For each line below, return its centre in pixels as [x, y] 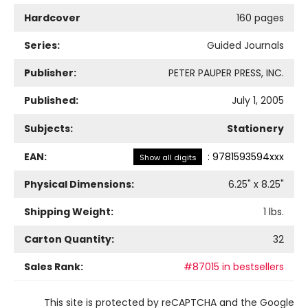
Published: [51, 100]
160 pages [260, 18]
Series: [42, 45]
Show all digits [168, 157]
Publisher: [50, 73]
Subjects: [48, 129]
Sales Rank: [54, 267]
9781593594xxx [248, 157]
